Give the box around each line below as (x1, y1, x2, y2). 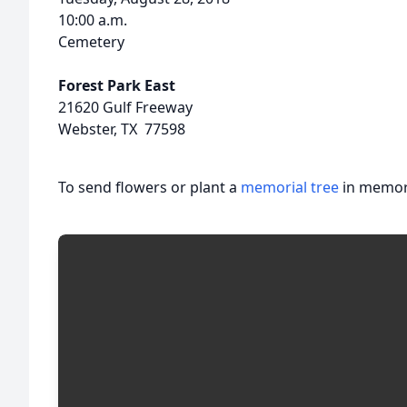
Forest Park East (58, 75, 175, 95)
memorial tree (241, 177, 339, 197)
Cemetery (58, 32, 124, 52)
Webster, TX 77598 (58, 119, 185, 139)
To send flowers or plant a (58, 177, 241, 197)
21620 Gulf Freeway (58, 97, 193, 117)
